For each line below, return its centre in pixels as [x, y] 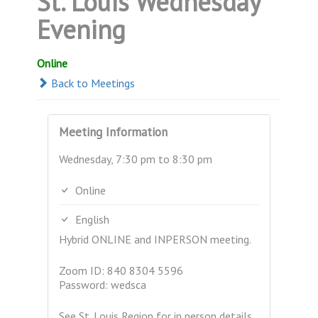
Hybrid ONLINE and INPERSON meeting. [155, 239]
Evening [82, 29]
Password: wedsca [103, 285]
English [91, 219]
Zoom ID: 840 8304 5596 [121, 270]
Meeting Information [114, 132]
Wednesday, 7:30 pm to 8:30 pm [136, 159]
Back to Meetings [92, 83]
